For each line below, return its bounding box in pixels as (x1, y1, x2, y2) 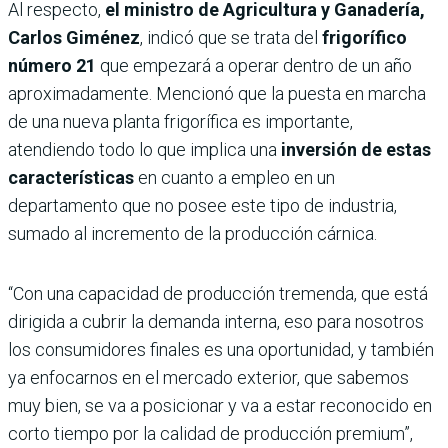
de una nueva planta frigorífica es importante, (8, 111, 353, 133)
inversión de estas (281, 139, 431, 161)
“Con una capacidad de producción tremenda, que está (8, 283, 428, 305)
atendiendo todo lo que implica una (8, 139, 281, 161)
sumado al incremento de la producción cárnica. (8, 223, 377, 245)
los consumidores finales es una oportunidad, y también (8, 339, 434, 361)
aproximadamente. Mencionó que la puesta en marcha (8, 83, 426, 105)
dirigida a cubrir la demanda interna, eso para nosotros (8, 311, 424, 333)
